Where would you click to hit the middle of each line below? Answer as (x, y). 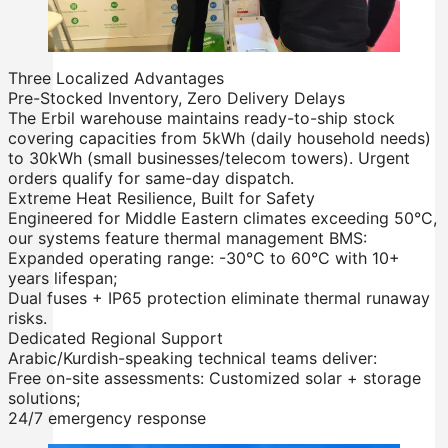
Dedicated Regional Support (115, 337)
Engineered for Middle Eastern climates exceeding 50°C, (222, 217)
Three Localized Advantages (116, 77)
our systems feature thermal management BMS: (187, 237)
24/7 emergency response (107, 417)
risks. (27, 317)
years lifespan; (62, 277)
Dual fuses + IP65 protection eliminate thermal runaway (219, 297)
